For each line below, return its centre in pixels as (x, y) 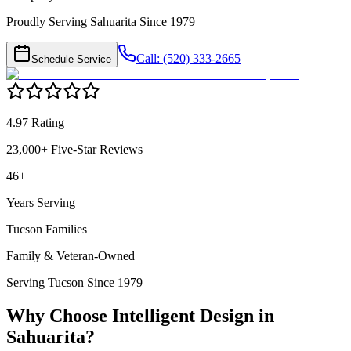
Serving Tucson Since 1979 (74, 283)
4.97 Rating (35, 123)
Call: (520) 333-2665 (188, 59)
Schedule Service (71, 60)
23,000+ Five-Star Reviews (74, 150)
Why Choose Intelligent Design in (140, 316)
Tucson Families (47, 230)
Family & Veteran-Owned (71, 256)
